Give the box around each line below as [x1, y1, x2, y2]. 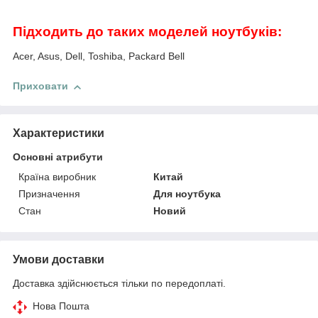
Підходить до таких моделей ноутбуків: [13, 23, 282, 39]
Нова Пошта [33, 300, 89, 312]
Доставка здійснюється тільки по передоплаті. [13, 277, 226, 289]
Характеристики [13, 126, 104, 139]
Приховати [13, 80, 68, 92]
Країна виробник [18, 170, 96, 182]
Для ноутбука [153, 187, 221, 199]
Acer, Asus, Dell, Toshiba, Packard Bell [13, 50, 185, 62]
